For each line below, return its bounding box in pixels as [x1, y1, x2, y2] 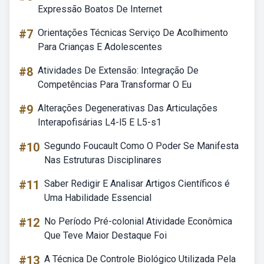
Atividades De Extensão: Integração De [38, 65, 199, 76]
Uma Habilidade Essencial [44, 192, 151, 203]
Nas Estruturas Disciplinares [44, 154, 161, 166]
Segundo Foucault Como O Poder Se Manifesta [44, 140, 239, 151]
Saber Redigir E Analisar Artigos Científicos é [44, 178, 230, 189]
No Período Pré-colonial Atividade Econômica [44, 216, 232, 227]
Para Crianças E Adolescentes [38, 41, 162, 52]
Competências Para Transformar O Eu [38, 79, 192, 90]
